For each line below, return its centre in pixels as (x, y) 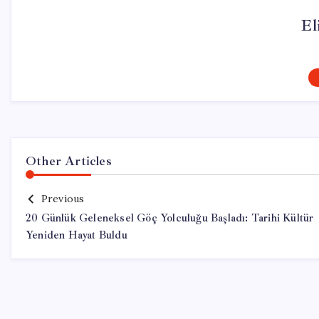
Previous (63, 199)
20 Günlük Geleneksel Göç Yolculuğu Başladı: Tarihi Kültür (170, 218)
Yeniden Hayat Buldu (77, 235)
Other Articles (69, 161)
